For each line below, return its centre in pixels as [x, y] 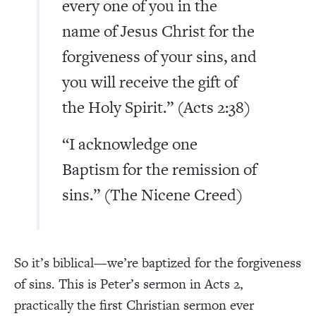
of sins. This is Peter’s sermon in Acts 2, [129, 284]
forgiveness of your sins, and [159, 56]
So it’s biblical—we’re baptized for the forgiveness [158, 262]
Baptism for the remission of [159, 169]
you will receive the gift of [150, 81]
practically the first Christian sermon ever [134, 305]
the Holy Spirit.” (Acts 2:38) [156, 107]
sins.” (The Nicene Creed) [152, 194]
